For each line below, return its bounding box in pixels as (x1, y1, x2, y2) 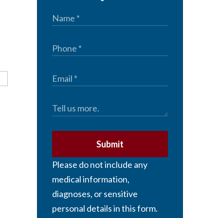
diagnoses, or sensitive (52, 188, 138, 200)
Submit (96, 139, 124, 150)
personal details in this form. (52, 203, 158, 214)
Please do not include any (52, 159, 147, 170)
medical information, (52, 174, 129, 185)
